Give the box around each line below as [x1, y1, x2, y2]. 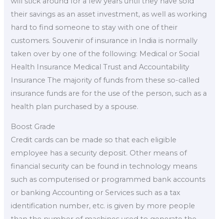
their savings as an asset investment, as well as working [11, 9, 207, 19]
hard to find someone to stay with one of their [11, 22, 178, 32]
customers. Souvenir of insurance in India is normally [11, 36, 198, 45]
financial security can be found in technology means [11, 162, 197, 171]
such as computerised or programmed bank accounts [11, 175, 206, 184]
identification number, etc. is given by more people [11, 201, 196, 211]
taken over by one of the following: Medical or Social [11, 49, 200, 58]
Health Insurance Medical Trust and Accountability [11, 62, 190, 71]
